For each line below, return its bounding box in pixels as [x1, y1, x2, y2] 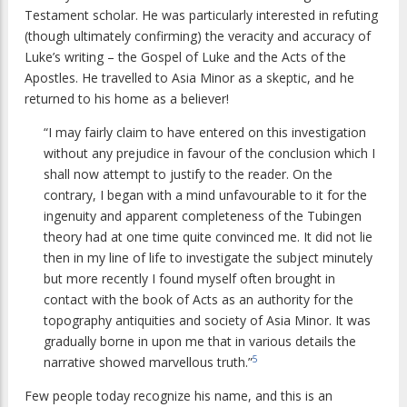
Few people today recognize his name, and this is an [25, 386, 333, 404]
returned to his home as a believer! [25, 89, 229, 107]
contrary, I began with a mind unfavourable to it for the [44, 185, 367, 203]
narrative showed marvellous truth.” [44, 352, 253, 371]
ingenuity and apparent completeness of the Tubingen [44, 206, 362, 224]
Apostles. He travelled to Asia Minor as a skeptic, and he [25, 68, 354, 86]
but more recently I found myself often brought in [44, 269, 335, 287]
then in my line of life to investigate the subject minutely [44, 248, 372, 266]
